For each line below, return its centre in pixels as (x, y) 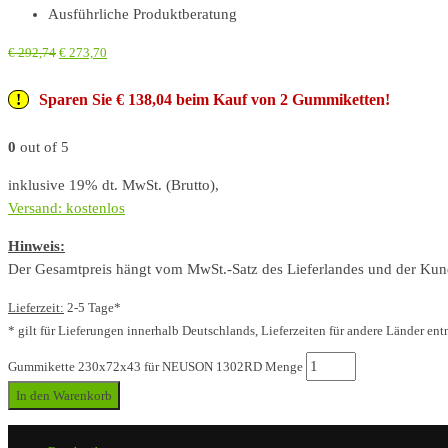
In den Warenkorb (64, 395)
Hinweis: (36, 245)
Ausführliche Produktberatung (142, 13)
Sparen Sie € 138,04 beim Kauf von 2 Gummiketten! (214, 99)
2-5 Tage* (92, 307)
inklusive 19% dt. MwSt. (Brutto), (113, 184)
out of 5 (42, 146)
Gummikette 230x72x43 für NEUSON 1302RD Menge (155, 366)
